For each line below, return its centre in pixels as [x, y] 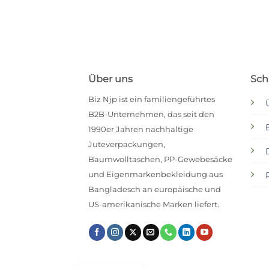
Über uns [110, 79]
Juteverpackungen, [127, 145]
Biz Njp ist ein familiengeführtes [152, 100]
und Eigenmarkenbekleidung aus [156, 175]
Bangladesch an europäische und [155, 190]
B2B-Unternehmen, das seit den [151, 115]
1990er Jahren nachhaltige [141, 130]
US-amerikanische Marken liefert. [154, 205]
